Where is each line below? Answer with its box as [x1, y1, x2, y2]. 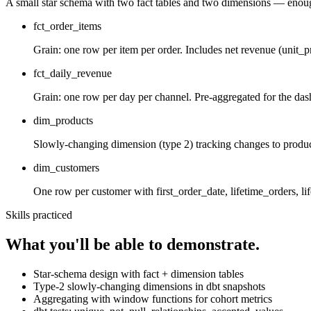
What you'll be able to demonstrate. [6, 235, 260, 254]
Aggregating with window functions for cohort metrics [33, 293, 272, 305]
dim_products [33, 115, 93, 127]
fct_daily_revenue [33, 67, 112, 80]
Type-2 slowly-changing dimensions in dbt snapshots [33, 280, 265, 293]
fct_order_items [33, 20, 101, 33]
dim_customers [33, 162, 99, 174]
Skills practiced [6, 209, 72, 221]
